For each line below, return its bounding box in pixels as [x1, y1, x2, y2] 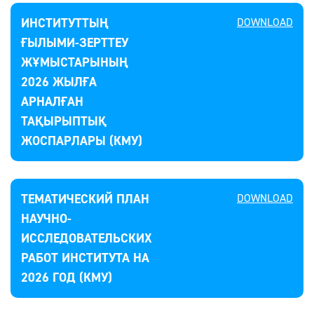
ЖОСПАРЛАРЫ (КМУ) [21, 132, 142, 149]
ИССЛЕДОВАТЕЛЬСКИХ [21, 230, 152, 247]
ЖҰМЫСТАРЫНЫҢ [21, 54, 128, 71]
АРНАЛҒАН [21, 93, 83, 110]
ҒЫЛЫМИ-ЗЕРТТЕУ [21, 34, 128, 51]
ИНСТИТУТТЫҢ [21, 15, 109, 32]
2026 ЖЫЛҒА [21, 74, 97, 90]
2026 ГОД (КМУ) [21, 269, 112, 286]
